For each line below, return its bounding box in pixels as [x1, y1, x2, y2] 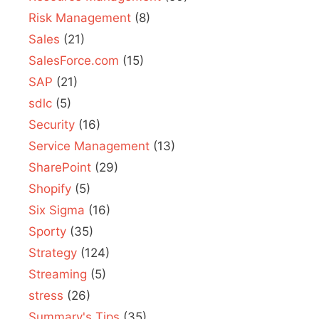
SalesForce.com [28, 53, 119, 68]
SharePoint [28, 159, 91, 174]
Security [28, 117, 75, 132]
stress [28, 288, 63, 303]
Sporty [28, 224, 66, 239]
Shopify [28, 181, 71, 196]
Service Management [28, 138, 150, 153]
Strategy [28, 245, 77, 260]
